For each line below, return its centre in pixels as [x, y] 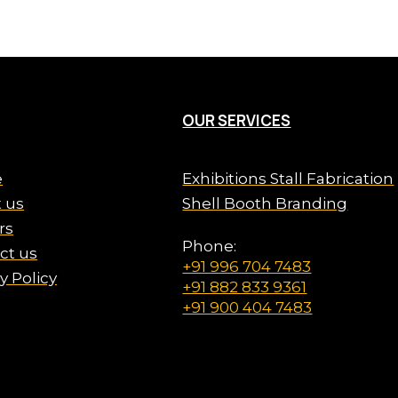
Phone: [210, 246]
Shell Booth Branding [265, 203]
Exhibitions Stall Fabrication [288, 179]
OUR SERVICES [237, 120]
